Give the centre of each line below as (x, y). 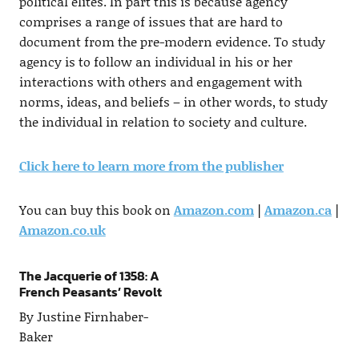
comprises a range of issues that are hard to (151, 22)
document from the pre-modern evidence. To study (172, 42)
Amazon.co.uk (62, 230)
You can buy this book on (96, 210)
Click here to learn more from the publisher (151, 166)
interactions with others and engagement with (160, 82)
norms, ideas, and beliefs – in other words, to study (173, 102)
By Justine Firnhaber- (83, 317)
